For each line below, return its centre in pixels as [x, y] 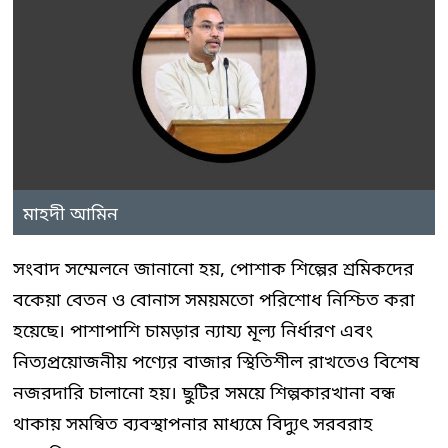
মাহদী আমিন [70, 214]
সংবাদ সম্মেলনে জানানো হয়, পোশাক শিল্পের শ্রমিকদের [213, 269]
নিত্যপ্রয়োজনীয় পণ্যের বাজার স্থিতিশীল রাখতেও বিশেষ [216, 362]
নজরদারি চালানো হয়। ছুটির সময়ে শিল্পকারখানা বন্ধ [204, 393]
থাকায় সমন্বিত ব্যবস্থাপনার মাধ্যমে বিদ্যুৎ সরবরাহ [193, 424]
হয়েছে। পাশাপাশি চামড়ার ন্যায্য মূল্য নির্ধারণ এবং [193, 331]
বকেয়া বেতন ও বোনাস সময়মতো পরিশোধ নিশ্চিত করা [214, 300]
